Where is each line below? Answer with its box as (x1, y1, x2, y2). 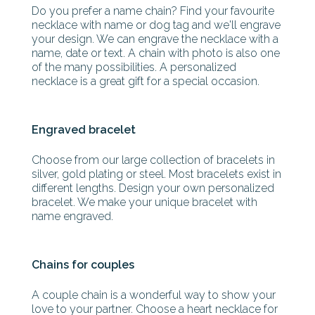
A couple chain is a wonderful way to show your (32, 288, 276, 302)
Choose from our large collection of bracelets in (32, 153, 275, 167)
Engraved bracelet (32, 123, 136, 136)
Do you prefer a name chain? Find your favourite (32, 4, 274, 18)
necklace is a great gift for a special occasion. (32, 75, 259, 88)
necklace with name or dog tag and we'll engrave (32, 18, 281, 32)
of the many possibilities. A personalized (32, 60, 236, 74)
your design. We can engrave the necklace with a (32, 32, 278, 46)
